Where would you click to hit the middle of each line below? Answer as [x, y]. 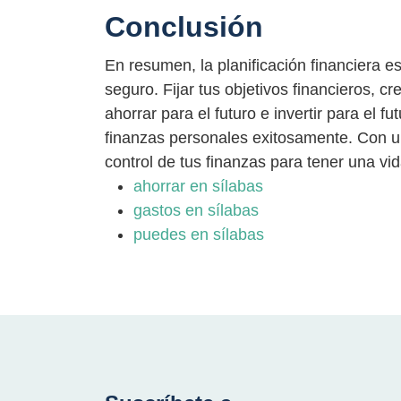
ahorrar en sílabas [198, 187]
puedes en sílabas [199, 235]
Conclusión [184, 26]
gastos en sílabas [196, 211]
